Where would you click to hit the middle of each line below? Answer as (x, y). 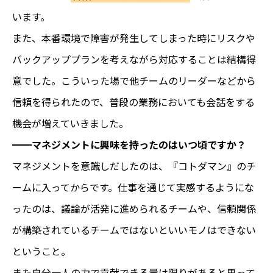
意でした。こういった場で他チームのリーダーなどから (134, 80)
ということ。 (41, 251)
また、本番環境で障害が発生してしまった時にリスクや (134, 37)
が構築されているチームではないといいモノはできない (134, 229)
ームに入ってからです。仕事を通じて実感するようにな (133, 187)
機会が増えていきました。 (70, 123)
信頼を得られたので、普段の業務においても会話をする (133, 101)
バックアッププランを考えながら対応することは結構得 (134, 59)
